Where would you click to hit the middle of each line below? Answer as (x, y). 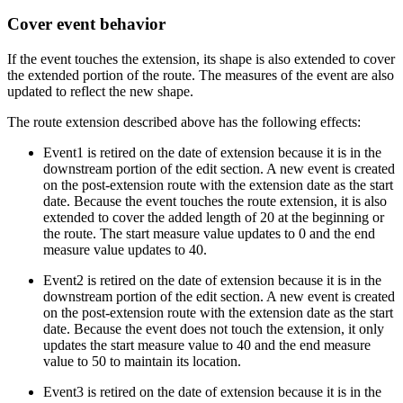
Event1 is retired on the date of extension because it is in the (212, 152)
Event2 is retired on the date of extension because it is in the (212, 280)
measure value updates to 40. (125, 249)
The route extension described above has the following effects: (184, 121)
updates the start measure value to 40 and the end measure (207, 345)
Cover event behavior (86, 24)
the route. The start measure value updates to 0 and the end (209, 233)
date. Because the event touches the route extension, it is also (215, 201)
